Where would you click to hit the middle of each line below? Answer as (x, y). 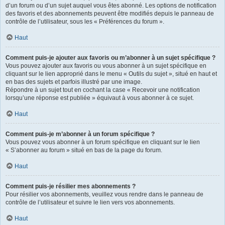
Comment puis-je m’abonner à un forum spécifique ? (80, 134)
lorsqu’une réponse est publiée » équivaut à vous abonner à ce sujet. (100, 98)
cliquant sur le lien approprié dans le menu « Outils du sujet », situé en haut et (111, 74)
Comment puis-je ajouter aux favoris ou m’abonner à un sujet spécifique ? (110, 58)
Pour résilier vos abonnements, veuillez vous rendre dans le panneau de (104, 194)
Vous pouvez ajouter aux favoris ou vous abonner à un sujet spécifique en (106, 66)
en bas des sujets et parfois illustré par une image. (74, 82)
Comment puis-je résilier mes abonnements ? (71, 186)
